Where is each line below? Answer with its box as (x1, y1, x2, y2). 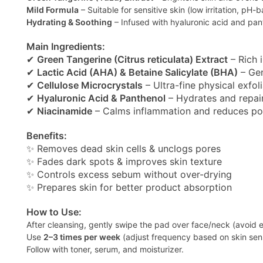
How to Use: (26, 206, 82, 218)
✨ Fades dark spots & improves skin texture (26, 156, 222, 167)
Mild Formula (26, 5, 79, 15)
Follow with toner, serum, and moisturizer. (26, 244, 184, 254)
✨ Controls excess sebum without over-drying (26, 168, 232, 180)
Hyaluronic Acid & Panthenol (37, 92, 166, 104)
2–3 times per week (43, 232, 120, 242)
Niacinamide (37, 105, 92, 117)
